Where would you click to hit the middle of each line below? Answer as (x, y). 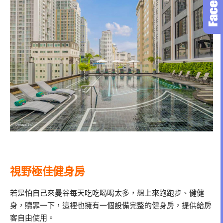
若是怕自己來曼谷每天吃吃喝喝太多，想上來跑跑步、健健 (107, 193)
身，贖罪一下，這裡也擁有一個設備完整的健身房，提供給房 (111, 206)
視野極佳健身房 (48, 171)
